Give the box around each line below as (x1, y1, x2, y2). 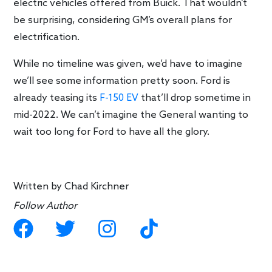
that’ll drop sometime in (138, 92, 251, 104)
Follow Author (13, 200, 78, 212)
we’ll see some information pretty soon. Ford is (13, 75, 231, 87)
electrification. (13, 32, 80, 44)
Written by (13, 181, 65, 193)
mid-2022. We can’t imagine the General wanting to (13, 109, 249, 121)
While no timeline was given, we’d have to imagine (13, 58, 243, 70)
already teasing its (13, 92, 100, 104)
